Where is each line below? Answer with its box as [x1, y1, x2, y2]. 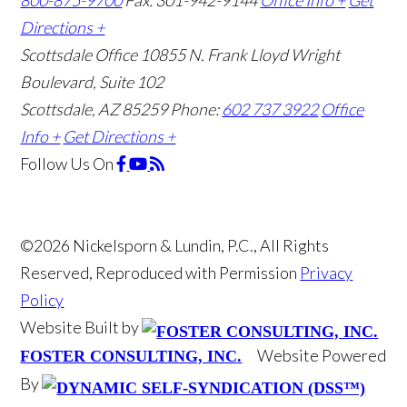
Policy [20, 290, 65, 311]
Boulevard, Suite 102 [20, 72, 164, 93]
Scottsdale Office [20, 45, 138, 65]
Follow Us [20, 154, 91, 174]
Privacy [300, 263, 353, 283]
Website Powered [257, 345, 387, 366]
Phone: [170, 99, 223, 120]
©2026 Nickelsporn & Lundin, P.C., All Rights [20, 235, 330, 256]
